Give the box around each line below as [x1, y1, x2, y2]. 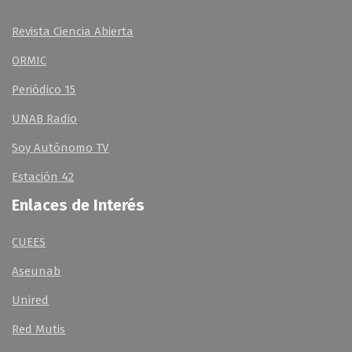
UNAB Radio [12, 111, 78, 126]
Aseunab [12, 263, 61, 278]
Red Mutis [12, 321, 66, 336]
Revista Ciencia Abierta [12, 24, 134, 38]
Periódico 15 [12, 82, 76, 97]
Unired [12, 292, 49, 307]
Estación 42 [12, 169, 75, 184]
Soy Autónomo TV [12, 140, 109, 155]
